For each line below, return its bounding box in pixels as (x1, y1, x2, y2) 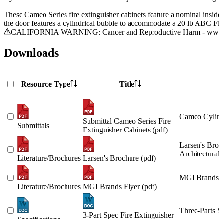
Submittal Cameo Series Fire (83, 117, 171, 126)
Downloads (4, 46, 59, 60)
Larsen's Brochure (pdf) (83, 154, 156, 163)
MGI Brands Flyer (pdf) (83, 182, 157, 191)
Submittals (17, 121, 49, 130)
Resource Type (21, 80, 70, 88)
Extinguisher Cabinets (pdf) (83, 126, 168, 134)
